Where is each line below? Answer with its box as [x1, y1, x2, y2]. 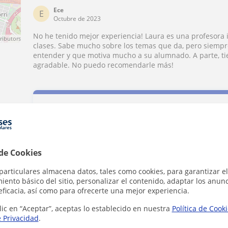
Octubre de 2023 [53, 14, 101, 23]
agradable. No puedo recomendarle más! [33, 60, 174, 70]
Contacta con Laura [45, 115, 144, 128]
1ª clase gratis [53, 193, 102, 203]
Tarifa [53, 157, 81, 169]
